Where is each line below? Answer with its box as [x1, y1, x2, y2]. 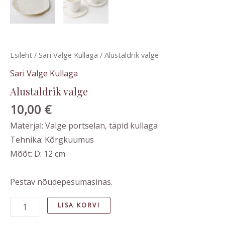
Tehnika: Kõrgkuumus [10, 134, 94, 146]
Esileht [10, 49, 32, 60]
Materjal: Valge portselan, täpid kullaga [10, 120, 158, 132]
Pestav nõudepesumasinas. [10, 176, 113, 188]
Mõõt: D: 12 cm [10, 148, 65, 160]
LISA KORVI [58, 201, 100, 210]
